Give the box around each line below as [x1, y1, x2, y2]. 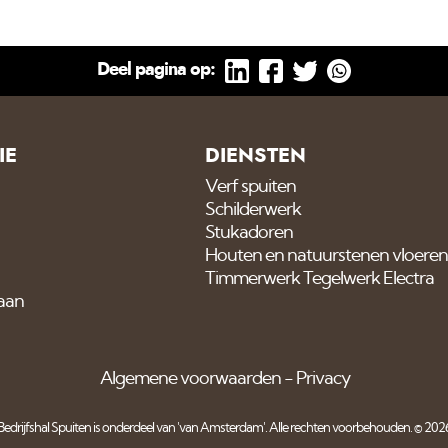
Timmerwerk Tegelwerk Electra [204, 269, 434, 288]
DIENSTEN [204, 145, 306, 166]
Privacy [296, 369, 351, 388]
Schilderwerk [204, 200, 301, 219]
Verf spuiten [204, 177, 296, 196]
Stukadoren [204, 223, 293, 242]
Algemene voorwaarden [100, 369, 282, 388]
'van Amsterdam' [177, 421, 265, 435]
